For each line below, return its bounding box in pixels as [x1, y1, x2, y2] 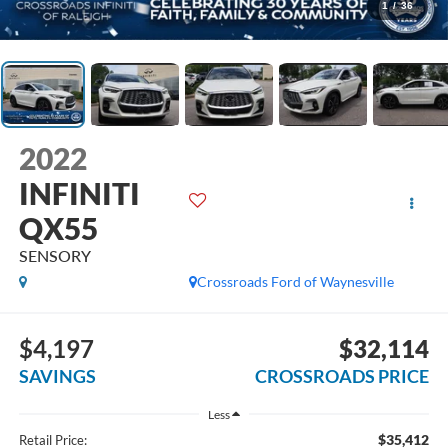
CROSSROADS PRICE [255, 365, 430, 388]
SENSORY [18, 245, 91, 265]
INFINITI [18, 174, 140, 211]
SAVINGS [18, 365, 96, 388]
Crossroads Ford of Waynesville [197, 272, 395, 290]
